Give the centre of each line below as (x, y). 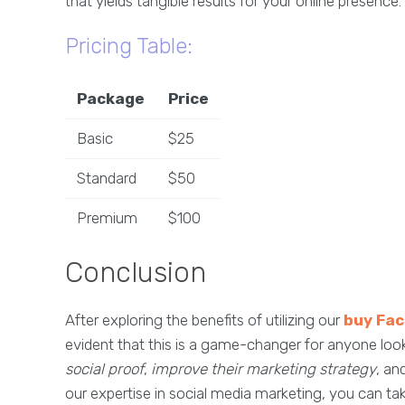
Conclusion (136, 273)
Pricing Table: (129, 46)
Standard (106, 178)
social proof (104, 369)
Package (111, 99)
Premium (107, 218)
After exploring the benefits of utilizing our (204, 320)
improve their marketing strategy (264, 369)
